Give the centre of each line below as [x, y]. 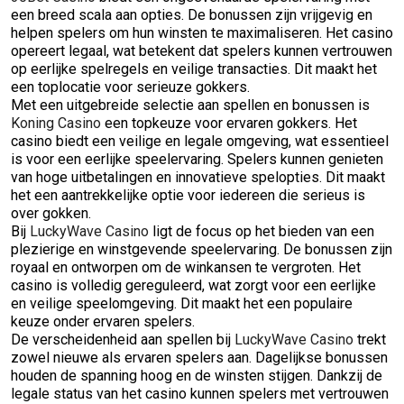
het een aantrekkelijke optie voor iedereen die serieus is [188, 195]
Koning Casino [56, 123]
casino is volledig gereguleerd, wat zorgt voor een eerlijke [193, 285]
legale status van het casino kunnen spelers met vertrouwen [200, 394]
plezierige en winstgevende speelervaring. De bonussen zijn [202, 249]
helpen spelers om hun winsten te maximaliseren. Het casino [202, 33]
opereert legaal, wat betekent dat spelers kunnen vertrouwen [202, 51]
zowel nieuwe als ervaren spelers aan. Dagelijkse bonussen [199, 358]
